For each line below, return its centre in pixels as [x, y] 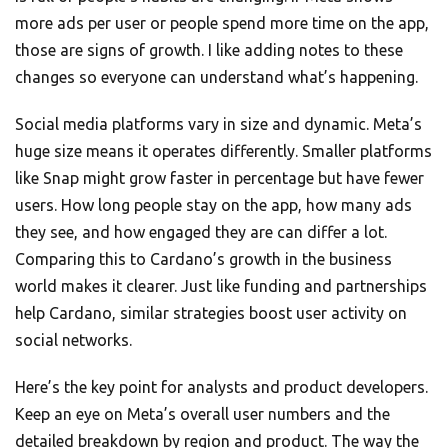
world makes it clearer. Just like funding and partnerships [221, 286]
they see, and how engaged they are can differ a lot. [201, 232]
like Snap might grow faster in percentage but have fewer [219, 178]
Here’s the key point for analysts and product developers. [221, 387]
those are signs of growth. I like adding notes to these [209, 50]
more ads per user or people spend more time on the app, [222, 23]
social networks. [73, 340]
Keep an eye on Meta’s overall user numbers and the [202, 414]
